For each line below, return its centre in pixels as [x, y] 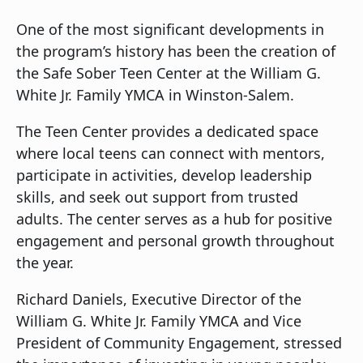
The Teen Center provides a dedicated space [167, 132]
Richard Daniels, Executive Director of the [159, 299]
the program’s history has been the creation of [176, 51]
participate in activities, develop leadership [164, 175]
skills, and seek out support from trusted [157, 197]
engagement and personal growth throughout [175, 241]
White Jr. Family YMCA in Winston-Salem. [155, 95]
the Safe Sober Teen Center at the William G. [169, 73]
